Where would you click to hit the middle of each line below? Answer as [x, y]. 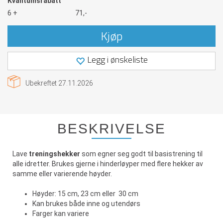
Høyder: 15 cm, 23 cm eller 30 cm [85, 194]
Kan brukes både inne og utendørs [86, 204]
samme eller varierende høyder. [64, 174]
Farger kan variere [67, 214]
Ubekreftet [42, 83]
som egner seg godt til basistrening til [142, 154]
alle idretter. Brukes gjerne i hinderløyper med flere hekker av [108, 164]
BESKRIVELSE [111, 129]
